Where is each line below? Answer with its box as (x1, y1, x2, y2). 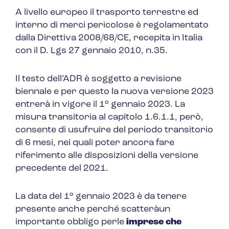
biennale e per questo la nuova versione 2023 (15, 87, 214, 97)
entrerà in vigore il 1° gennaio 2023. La (15, 100, 185, 110)
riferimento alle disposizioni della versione (15, 151, 198, 161)
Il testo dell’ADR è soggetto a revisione (15, 74, 181, 84)
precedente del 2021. (15, 164, 108, 174)
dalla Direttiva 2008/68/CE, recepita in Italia (15, 33, 202, 43)
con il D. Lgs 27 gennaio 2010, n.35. (15, 46, 168, 56)
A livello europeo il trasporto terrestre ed (15, 8, 198, 18)
